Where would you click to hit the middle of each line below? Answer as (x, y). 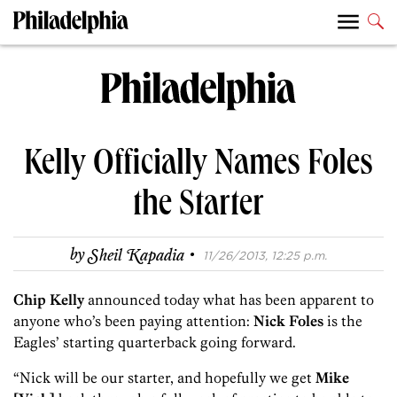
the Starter (198, 208)
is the (345, 321)
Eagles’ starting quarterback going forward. (155, 343)
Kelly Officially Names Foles (198, 167)
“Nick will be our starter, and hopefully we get (164, 378)
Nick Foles (290, 321)
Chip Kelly (51, 300)
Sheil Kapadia (136, 256)
